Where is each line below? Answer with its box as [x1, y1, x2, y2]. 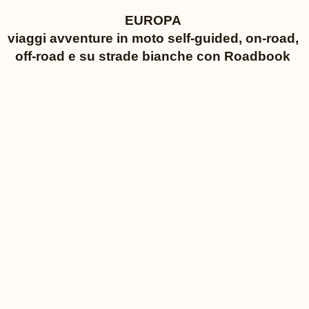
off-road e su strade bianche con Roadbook [15, 49, 291, 63]
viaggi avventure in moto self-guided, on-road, [7, 31, 299, 46]
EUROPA [124, 13, 181, 28]
